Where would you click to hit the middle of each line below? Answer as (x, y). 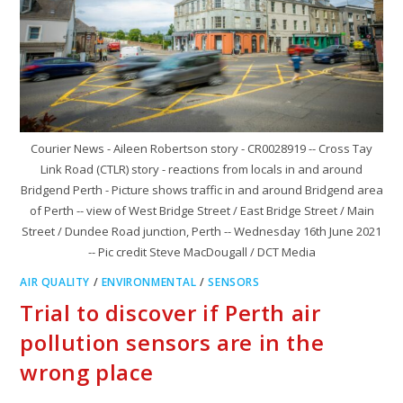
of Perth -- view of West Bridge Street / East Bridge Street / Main (201, 210)
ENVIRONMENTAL (149, 282)
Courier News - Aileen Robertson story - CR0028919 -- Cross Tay (201, 148)
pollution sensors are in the (172, 342)
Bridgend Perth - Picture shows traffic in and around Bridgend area (201, 189)
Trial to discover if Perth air (170, 312)
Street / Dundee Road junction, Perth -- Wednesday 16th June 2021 (201, 231)
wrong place (87, 372)
